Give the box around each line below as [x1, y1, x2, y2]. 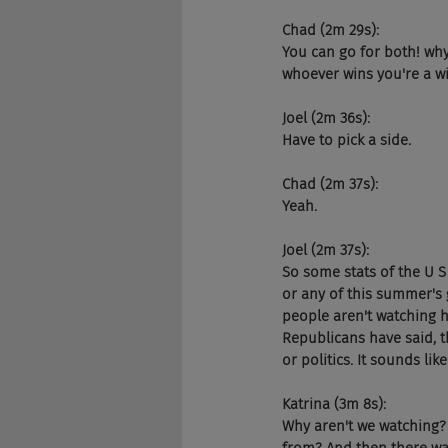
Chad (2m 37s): [282, 175, 378, 193]
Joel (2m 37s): [282, 241, 369, 259]
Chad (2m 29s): [282, 21, 379, 39]
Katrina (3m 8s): [282, 395, 386, 413]
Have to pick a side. [282, 131, 411, 149]
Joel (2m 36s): [282, 109, 370, 127]
